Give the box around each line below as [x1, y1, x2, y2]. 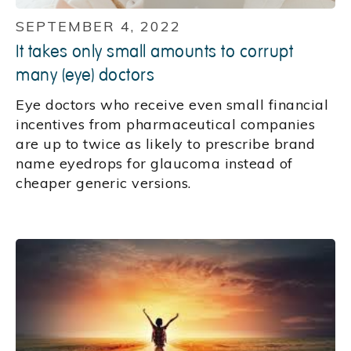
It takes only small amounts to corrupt [16, 40, 293, 63]
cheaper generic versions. [16, 173, 191, 192]
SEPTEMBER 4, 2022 [16, 16, 181, 35]
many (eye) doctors [16, 63, 154, 86]
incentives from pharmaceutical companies [16, 114, 315, 133]
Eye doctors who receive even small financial [16, 95, 328, 114]
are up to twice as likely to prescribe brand [16, 134, 315, 153]
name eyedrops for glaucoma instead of [16, 154, 293, 172]
